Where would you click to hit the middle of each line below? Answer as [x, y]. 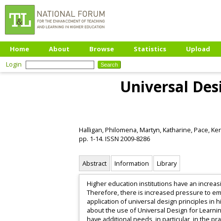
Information [132, 164]
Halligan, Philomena [108, 129]
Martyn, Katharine [165, 129]
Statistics [150, 49]
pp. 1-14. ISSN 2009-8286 [114, 138]
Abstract [94, 164]
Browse [102, 49]
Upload [198, 49]
